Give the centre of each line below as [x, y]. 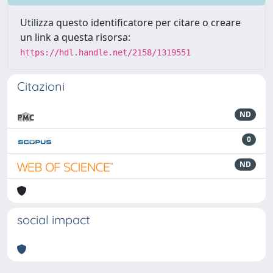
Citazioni [41, 86]
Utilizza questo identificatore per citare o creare [130, 23]
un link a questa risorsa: [75, 37]
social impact [54, 220]
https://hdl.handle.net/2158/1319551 [105, 52]
